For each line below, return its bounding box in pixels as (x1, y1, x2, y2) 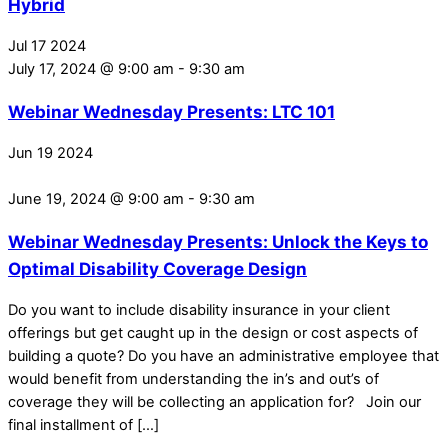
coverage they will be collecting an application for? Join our (8, 393, 421, 412)
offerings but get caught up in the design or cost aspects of (8, 324, 418, 343)
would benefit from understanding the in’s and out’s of (8, 370, 379, 389)
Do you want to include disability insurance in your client (8, 301, 390, 320)
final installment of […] (8, 416, 159, 435)
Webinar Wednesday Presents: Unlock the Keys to (8, 231, 428, 253)
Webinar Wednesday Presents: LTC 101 (8, 100, 335, 122)
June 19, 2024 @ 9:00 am (8, 190, 184, 209)
